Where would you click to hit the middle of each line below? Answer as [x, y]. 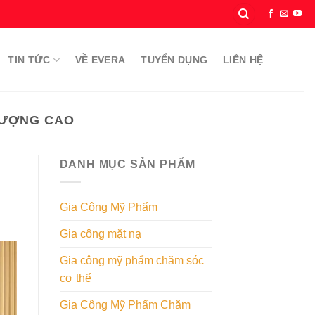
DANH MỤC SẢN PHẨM [128, 165]
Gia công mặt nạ [100, 233]
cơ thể [75, 278]
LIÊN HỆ [243, 60]
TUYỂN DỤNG [174, 60]
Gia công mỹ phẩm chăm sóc [131, 260]
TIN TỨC [29, 60]
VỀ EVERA [100, 60]
